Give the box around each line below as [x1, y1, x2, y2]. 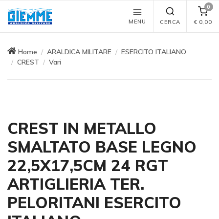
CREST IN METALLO [7, 118, 156, 138]
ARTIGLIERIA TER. [7, 174, 144, 194]
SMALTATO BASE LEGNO [7, 137, 197, 157]
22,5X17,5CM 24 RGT [7, 155, 168, 175]
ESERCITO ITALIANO [121, 47, 186, 56]
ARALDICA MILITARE [47, 47, 111, 56]
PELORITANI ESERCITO [7, 193, 181, 213]
